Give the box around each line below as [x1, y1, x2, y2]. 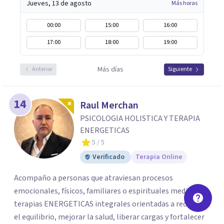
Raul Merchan [80, 98, 138, 112]
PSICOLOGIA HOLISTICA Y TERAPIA [80, 113, 200, 124]
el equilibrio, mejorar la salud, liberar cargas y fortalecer [14, 211, 204, 222]
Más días [97, 64, 123, 74]
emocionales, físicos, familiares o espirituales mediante [14, 185, 203, 196]
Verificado [92, 152, 124, 162]
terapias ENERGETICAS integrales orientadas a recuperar [14, 198, 209, 209]
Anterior [32, 65, 52, 73]
